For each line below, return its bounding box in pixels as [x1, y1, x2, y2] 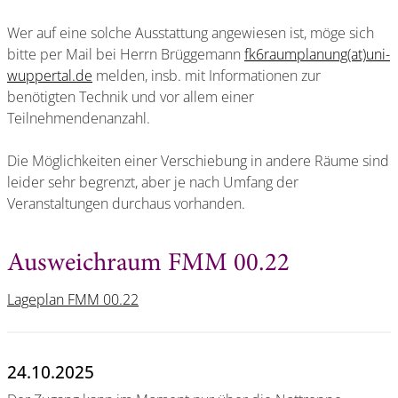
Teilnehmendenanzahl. [7, 107, 150, 128]
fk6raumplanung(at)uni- [244, 44, 390, 64]
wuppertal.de [7, 65, 92, 85]
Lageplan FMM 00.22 [7, 289, 139, 309]
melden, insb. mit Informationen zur [92, 65, 321, 85]
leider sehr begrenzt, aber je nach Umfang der [7, 171, 298, 192]
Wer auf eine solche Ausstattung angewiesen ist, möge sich [7, 22, 374, 43]
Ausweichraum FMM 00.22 [7, 251, 290, 277]
